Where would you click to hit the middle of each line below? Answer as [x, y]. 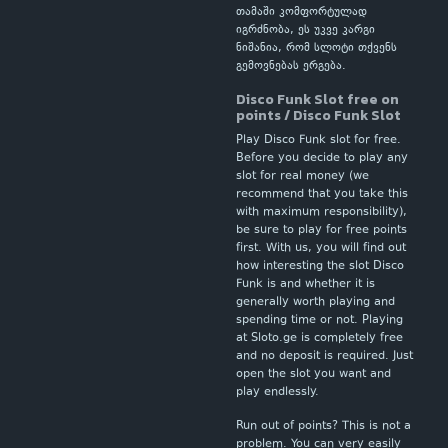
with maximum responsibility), [321, 212]
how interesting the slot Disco [320, 266]
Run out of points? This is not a [323, 426]
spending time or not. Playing [319, 320]
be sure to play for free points [321, 230]
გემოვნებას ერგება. [291, 66]
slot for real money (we [302, 176]
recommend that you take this [322, 194]
